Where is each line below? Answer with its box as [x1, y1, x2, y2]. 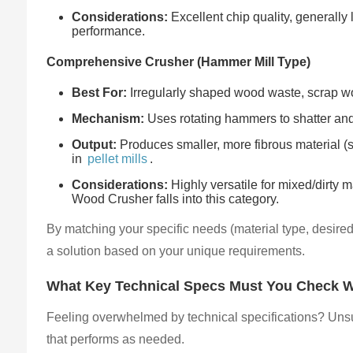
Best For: [72, 86, 128, 100]
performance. [72, 24, 146, 38]
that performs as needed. [46, 332, 185, 346]
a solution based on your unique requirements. [46, 244, 306, 258]
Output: [72, 138, 117, 152]
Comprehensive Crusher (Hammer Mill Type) [46, 54, 311, 69]
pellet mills [87, 152, 148, 166]
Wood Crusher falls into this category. [72, 192, 280, 206]
